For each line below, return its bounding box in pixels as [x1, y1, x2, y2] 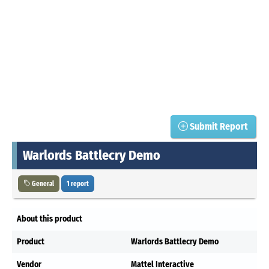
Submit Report [188, 120, 249, 132]
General [31, 179, 54, 188]
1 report [67, 179, 89, 188]
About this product [17, 213, 82, 224]
